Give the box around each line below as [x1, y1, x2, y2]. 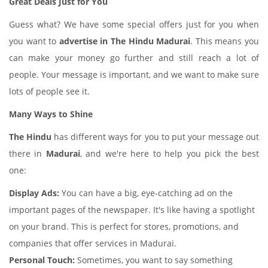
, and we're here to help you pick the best [80, 148, 260, 159]
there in [9, 148, 46, 159]
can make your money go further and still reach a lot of [9, 52, 259, 63]
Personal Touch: [9, 254, 75, 266]
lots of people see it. [9, 86, 90, 97]
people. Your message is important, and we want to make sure [9, 69, 259, 80]
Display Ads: [9, 187, 59, 199]
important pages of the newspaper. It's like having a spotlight [9, 204, 255, 215]
